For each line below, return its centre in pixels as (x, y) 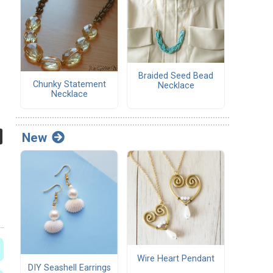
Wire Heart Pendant (176, 258)
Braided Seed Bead (176, 76)
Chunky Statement (69, 85)
